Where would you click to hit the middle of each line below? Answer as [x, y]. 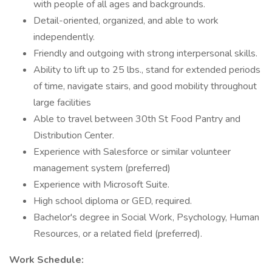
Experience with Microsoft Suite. [103, 185]
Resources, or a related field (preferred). [119, 234]
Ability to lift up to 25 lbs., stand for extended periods [147, 70]
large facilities [63, 103]
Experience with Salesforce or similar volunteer [132, 152]
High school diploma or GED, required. [114, 201]
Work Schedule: [48, 260]
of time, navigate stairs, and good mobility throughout [145, 86]
